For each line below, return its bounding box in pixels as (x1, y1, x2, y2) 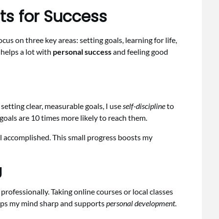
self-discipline (123, 101, 165, 111)
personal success (53, 47, 111, 57)
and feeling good (111, 47, 168, 57)
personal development (106, 198, 175, 208)
